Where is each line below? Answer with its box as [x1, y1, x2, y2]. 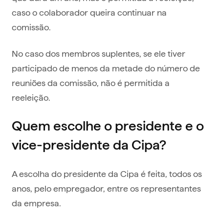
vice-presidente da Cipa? [12, 137, 166, 152]
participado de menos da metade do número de [12, 62, 200, 73]
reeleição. [12, 91, 50, 103]
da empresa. [12, 197, 61, 208]
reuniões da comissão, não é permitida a [12, 76, 170, 88]
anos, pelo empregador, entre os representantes [12, 182, 201, 194]
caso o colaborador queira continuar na [12, 6, 167, 18]
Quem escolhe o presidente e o [12, 118, 204, 133]
